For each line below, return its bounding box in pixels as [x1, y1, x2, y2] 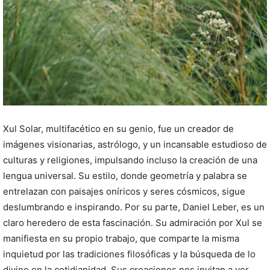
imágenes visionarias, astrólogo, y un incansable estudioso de [3, 138, 267, 150]
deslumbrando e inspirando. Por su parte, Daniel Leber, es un [3, 201, 265, 213]
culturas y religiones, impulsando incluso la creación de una [3, 154, 257, 166]
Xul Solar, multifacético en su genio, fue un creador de [3, 122, 234, 134]
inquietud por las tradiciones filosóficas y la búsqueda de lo [3, 248, 256, 260]
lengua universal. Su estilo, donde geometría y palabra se [3, 169, 247, 181]
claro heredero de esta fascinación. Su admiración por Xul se [3, 216, 262, 228]
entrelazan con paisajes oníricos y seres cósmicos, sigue [3, 185, 245, 197]
